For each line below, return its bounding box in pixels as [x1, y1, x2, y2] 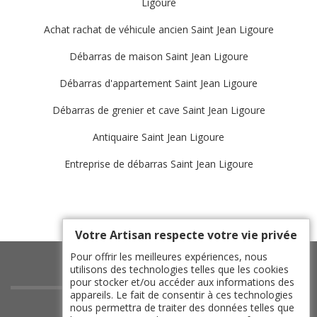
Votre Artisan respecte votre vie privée [75, 227, 297, 243]
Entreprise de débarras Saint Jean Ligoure [64, 157, 253, 171]
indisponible [126, 297, 191, 313]
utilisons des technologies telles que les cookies [70, 263, 289, 276]
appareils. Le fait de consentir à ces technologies [70, 288, 293, 301]
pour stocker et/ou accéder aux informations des [70, 275, 294, 289]
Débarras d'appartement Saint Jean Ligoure [59, 76, 258, 90]
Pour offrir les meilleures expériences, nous [70, 250, 267, 263]
